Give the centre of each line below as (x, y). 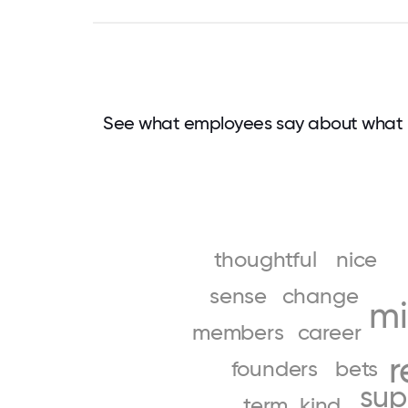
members (238, 333)
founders (274, 369)
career (329, 333)
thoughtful (265, 260)
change (320, 296)
